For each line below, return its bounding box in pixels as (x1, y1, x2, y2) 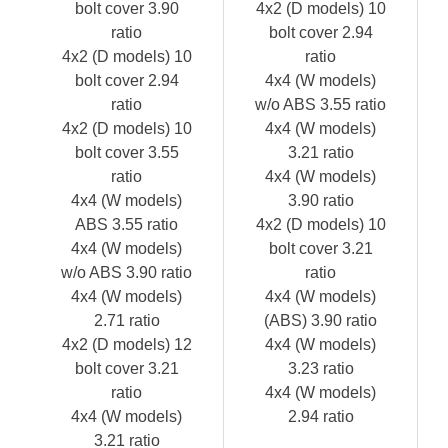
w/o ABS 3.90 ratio (61, 263, 192, 281)
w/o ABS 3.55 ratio (255, 95, 386, 113)
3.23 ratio (287, 359, 354, 377)
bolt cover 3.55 (74, 143, 179, 161)
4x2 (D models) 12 (61, 335, 192, 353)
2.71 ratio (93, 311, 160, 329)
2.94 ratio (287, 407, 354, 425)
